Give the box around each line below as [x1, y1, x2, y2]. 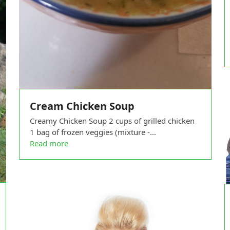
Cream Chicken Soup [29, 99, 135, 113]
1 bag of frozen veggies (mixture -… [29, 126, 156, 137]
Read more [29, 138, 68, 148]
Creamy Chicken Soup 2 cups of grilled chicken [29, 115, 195, 126]
